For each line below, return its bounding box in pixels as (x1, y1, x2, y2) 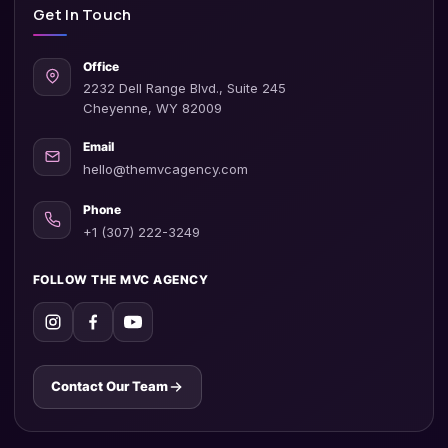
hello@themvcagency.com (83, 160, 248, 177)
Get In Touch (33, 3, 132, 25)
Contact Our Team (51, 378, 168, 395)
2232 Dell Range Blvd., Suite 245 (83, 79, 286, 96)
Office (83, 58, 119, 74)
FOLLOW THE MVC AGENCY (33, 271, 209, 287)
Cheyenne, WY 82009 (83, 99, 222, 116)
